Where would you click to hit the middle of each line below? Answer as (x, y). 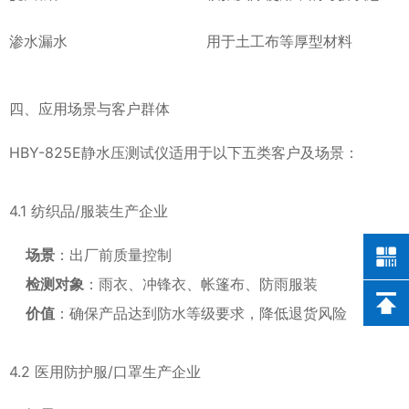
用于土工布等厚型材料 (279, 41)
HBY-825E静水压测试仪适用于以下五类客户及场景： (184, 152)
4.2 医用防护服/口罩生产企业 (105, 372)
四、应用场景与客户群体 (89, 109)
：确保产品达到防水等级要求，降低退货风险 (201, 313)
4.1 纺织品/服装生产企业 (89, 211)
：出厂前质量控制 (113, 255)
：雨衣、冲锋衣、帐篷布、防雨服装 (201, 284)
